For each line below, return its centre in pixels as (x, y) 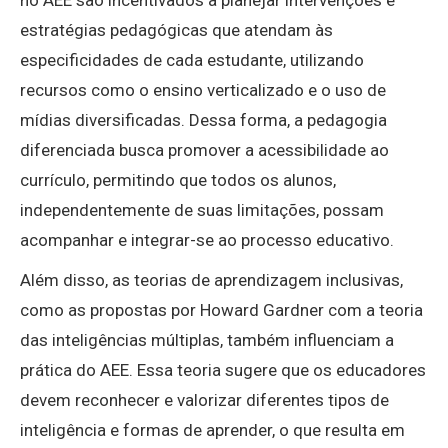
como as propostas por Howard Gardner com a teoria (221, 310)
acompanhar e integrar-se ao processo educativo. (207, 240)
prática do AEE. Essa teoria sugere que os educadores (223, 370)
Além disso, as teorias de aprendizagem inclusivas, (211, 280)
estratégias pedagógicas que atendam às (176, 30)
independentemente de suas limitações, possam (202, 210)
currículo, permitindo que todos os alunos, (178, 180)
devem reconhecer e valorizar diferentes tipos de (204, 400)
